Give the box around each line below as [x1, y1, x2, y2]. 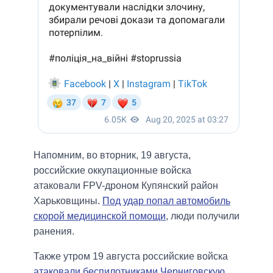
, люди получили [166, 211, 239, 222]
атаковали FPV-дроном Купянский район [34, 180, 218, 191]
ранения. [34, 226, 74, 237]
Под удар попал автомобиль [102, 196, 230, 207]
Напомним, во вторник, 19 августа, [34, 150, 191, 161]
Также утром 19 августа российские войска [34, 251, 228, 262]
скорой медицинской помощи [34, 211, 166, 222]
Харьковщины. [34, 196, 102, 207]
